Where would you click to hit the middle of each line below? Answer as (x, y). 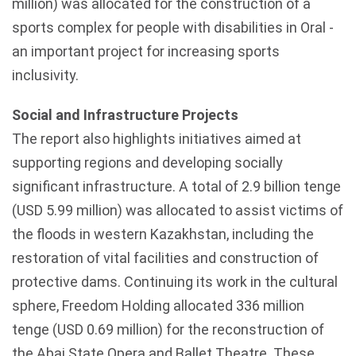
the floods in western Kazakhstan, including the (163, 234)
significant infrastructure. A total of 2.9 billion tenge (176, 186)
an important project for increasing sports (146, 51)
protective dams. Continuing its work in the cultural (175, 282)
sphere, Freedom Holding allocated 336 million (158, 306)
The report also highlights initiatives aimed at (157, 139)
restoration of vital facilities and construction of (165, 258)
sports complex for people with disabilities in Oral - (173, 27)
